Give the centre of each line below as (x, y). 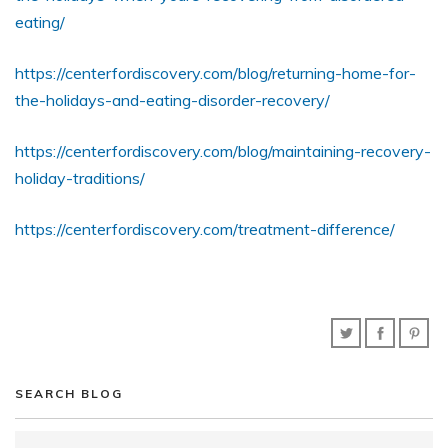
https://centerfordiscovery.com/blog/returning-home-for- (215, 73)
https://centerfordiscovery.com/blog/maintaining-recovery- (223, 151)
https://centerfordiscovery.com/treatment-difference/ (205, 229)
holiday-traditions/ (80, 178)
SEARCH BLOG (69, 393)
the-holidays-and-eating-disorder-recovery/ (172, 100)
